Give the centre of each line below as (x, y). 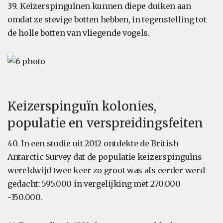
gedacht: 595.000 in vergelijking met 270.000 (94, 184)
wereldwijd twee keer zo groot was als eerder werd (106, 170)
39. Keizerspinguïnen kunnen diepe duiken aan (99, 6)
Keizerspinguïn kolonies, (82, 106)
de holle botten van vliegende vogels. (79, 33)
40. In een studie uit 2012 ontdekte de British (93, 143)
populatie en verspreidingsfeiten (105, 123)
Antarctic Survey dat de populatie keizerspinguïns (105, 157)
